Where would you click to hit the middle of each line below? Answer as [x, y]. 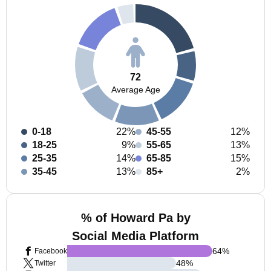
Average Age [135, 89]
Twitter [45, 263]
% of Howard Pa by [135, 218]
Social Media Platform [135, 236]
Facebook [51, 251]
